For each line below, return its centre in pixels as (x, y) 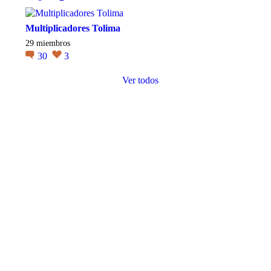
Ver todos (140, 80)
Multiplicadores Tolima (73, 28)
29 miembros (48, 43)
